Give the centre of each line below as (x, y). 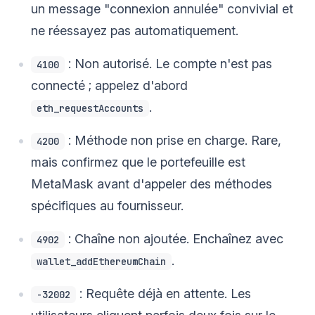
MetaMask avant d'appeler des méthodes (152, 184)
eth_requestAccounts (90, 108)
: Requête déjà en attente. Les (163, 293)
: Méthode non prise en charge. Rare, (173, 140)
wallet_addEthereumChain (101, 261)
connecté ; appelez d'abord (109, 85)
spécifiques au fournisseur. (107, 205)
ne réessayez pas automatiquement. (135, 30)
